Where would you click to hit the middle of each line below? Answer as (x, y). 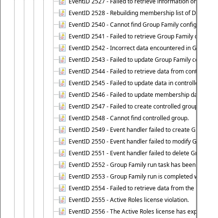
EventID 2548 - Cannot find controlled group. (129, 118)
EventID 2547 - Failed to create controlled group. (134, 106)
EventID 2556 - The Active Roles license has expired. (139, 211)
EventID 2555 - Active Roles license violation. (129, 200)
